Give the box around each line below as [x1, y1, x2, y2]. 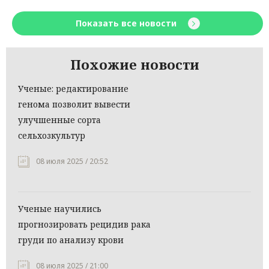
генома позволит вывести [18, 98, 130, 110]
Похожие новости [70, 55, 199, 74]
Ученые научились [18, 203, 101, 215]
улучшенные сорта [18, 114, 101, 126]
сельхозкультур [18, 130, 85, 142]
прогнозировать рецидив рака [18, 219, 151, 231]
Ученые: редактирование [18, 83, 128, 95]
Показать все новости [75, 17, 179, 29]
